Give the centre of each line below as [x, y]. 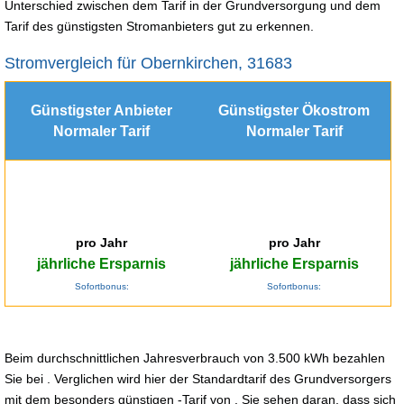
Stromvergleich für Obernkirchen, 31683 [148, 63]
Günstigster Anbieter [101, 110]
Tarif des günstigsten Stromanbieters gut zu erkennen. [159, 26]
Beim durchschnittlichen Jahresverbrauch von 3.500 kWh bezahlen [195, 358]
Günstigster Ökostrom [294, 110]
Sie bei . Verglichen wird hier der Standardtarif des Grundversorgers [198, 378]
